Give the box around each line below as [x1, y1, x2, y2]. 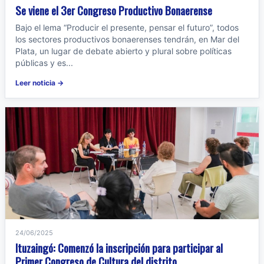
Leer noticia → [15, 78, 64, 87]
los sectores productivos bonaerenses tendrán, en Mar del [15, 34, 239, 44]
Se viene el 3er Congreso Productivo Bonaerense [15, 2, 212, 18]
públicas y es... [15, 58, 73, 68]
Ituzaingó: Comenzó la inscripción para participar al [15, 239, 223, 256]
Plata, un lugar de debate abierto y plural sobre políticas [15, 46, 232, 56]
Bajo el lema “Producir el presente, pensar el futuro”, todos [15, 22, 239, 32]
